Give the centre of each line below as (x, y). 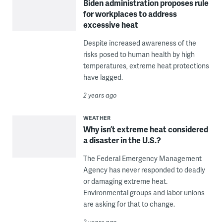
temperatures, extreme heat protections (146, 65)
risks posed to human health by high (139, 54)
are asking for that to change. (129, 204)
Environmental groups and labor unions (144, 192)
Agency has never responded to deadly (144, 169)
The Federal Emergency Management (142, 158)
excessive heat (111, 24)
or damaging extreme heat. (125, 181)
